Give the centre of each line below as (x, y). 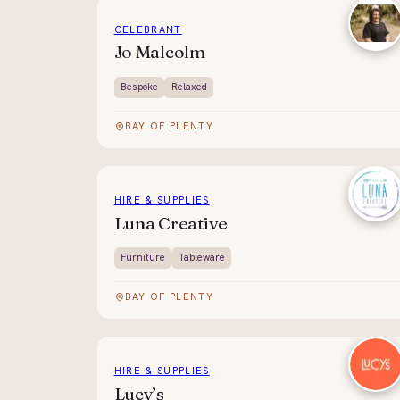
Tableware (201, 258)
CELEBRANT (148, 29)
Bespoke (139, 87)
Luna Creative (171, 223)
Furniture (142, 258)
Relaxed (189, 87)
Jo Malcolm (159, 52)
